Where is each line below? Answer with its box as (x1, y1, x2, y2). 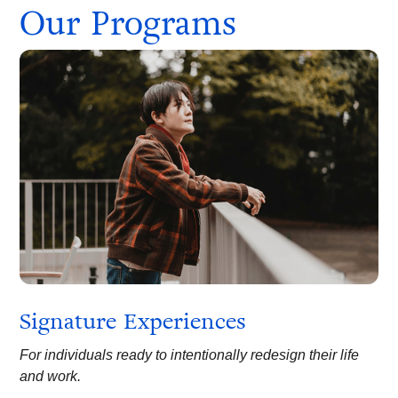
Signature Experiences (20, 306, 247, 336)
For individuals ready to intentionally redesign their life (20, 346, 360, 362)
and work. (20, 368, 82, 384)
